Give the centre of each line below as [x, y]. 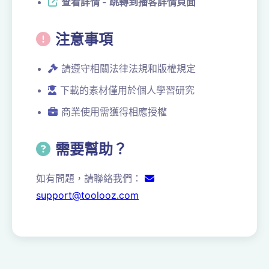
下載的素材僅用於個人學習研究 [127, 90]
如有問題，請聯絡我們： [90, 178]
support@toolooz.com [87, 195]
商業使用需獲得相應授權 [114, 112]
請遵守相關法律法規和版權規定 [128, 68]
